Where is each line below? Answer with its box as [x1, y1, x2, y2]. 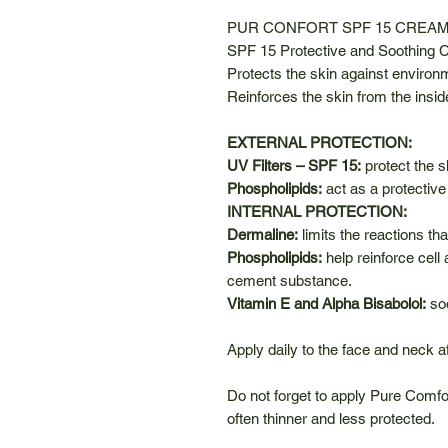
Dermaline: [227, 225, 302, 243]
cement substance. [227, 271, 352, 289]
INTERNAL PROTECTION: [227, 202, 407, 220]
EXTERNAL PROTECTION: [227, 133, 412, 151]
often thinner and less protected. [227, 409, 435, 427]
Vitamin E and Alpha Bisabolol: [227, 294, 426, 312]
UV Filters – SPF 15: [227, 156, 361, 174]
